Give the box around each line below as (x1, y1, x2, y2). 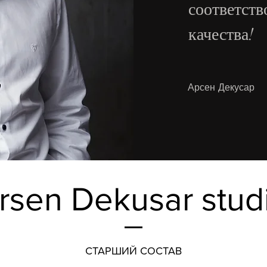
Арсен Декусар (188, 80, 254, 94)
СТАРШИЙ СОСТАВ (85, 245, 182, 257)
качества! (188, 24, 254, 45)
